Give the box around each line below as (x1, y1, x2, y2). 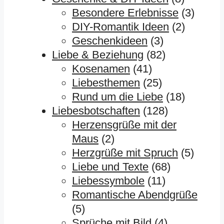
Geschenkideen (72, 34, 147, 47)
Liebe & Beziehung (52, 48, 143, 61)
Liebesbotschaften (52, 104, 140, 117)
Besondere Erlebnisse (72, 6, 178, 19)
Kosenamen (72, 62, 130, 75)
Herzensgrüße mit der (72, 118, 176, 131)
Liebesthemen (72, 76, 140, 89)
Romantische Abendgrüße (72, 188, 197, 201)
